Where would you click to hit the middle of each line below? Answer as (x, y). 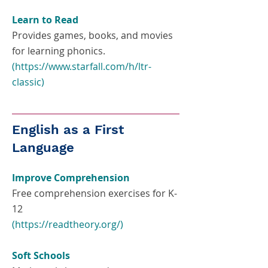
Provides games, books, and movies (92, 35)
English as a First (68, 130)
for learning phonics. (59, 51)
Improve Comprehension (71, 178)
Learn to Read (45, 20)
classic (27, 82)
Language (43, 147)
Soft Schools (41, 255)
